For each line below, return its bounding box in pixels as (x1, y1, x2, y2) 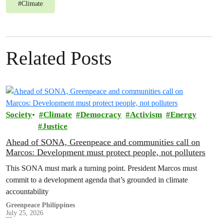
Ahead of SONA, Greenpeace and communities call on (6, 137, 200, 147)
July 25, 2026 (6, 209, 43, 217)
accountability (6, 187, 49, 196)
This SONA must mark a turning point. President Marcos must (6, 163, 197, 173)
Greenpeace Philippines (6, 201, 75, 209)
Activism (130, 110, 162, 119)
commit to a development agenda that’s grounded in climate (6, 175, 188, 184)
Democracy (80, 110, 122, 119)
